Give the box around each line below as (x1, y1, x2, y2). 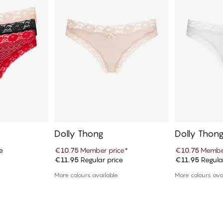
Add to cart (96, 159, 127, 167)
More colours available (54, 171, 118, 179)
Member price (80, 146, 124, 155)
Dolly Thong (54, 128, 104, 139)
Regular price (78, 155, 123, 164)
